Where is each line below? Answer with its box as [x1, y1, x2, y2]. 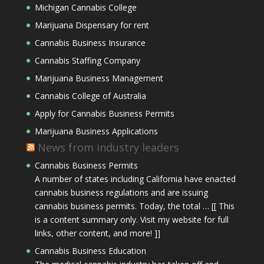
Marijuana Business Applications [34, 126, 158, 137]
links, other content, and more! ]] [34, 227, 160, 239]
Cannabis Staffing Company [34, 55, 140, 66]
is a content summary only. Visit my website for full [34, 214, 229, 225]
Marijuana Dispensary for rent [34, 19, 149, 31]
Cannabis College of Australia [34, 90, 146, 101]
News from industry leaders [37, 140, 179, 154]
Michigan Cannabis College [34, 2, 137, 13]
